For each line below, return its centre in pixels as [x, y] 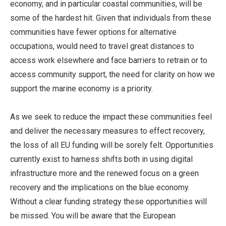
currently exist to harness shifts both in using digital [101, 159]
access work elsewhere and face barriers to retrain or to [109, 61]
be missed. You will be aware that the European [93, 216]
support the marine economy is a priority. [81, 89]
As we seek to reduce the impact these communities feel [111, 117]
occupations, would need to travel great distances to [102, 46]
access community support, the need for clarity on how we [112, 75]
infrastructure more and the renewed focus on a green [104, 174]
